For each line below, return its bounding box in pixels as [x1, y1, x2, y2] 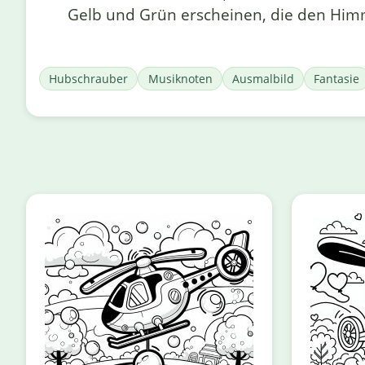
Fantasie [314, 71, 360, 87]
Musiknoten [147, 71, 213, 87]
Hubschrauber [49, 71, 129, 87]
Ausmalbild [231, 71, 294, 87]
